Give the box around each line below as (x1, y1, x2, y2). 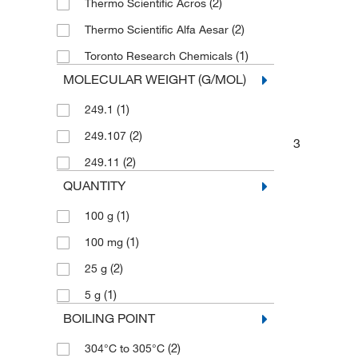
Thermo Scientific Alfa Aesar (84, 22, 232, 38)
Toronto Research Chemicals (84, 49, 236, 64)
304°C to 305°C (84, 341, 168, 356)
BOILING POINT (62, 310, 155, 327)
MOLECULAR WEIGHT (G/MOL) (62, 71, 246, 88)
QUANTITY (62, 177, 125, 194)
